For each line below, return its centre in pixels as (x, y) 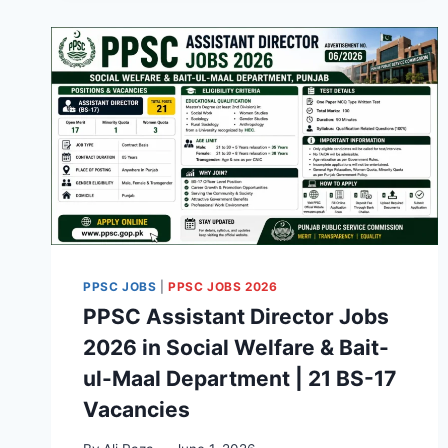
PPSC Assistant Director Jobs (236, 317)
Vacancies (136, 410)
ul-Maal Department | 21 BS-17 (239, 379)
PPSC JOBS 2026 (223, 286)
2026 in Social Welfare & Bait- (236, 348)
